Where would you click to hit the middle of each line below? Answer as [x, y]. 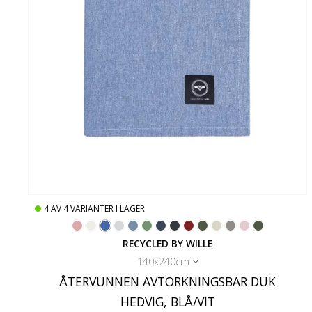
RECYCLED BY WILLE [168, 243]
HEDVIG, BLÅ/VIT [167, 301]
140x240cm [163, 261]
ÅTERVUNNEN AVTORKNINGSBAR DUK [168, 281]
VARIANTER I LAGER [108, 208]
